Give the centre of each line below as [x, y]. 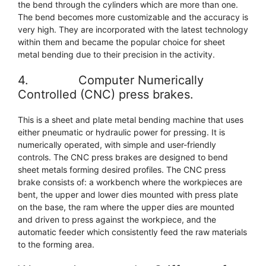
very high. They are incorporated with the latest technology [133, 30]
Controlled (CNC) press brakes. [106, 95]
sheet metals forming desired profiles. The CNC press [122, 170]
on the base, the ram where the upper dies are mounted [126, 207]
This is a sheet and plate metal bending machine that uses [131, 120]
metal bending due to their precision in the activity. [116, 55]
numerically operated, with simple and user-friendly [117, 145]
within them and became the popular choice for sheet [121, 42]
